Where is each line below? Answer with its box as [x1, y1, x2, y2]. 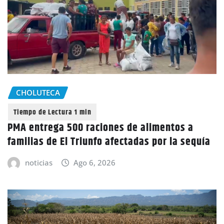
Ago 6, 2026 [73, 157, 116, 168]
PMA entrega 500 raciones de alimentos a [7, 119, 193, 137]
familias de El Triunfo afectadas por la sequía [7, 133, 210, 151]
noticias [24, 157, 52, 168]
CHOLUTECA [16, 87, 60, 97]
